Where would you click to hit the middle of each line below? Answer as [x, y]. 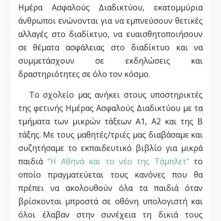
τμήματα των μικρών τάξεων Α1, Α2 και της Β [110, 122]
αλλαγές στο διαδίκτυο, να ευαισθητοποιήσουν [110, 34]
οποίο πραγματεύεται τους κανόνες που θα [110, 175]
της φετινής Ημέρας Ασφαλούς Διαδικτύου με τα [110, 108]
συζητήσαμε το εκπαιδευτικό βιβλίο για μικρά [110, 148]
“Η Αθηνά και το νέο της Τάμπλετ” [118, 162]
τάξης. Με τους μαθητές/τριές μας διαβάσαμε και [110, 135]
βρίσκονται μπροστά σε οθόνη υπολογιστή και [110, 202]
